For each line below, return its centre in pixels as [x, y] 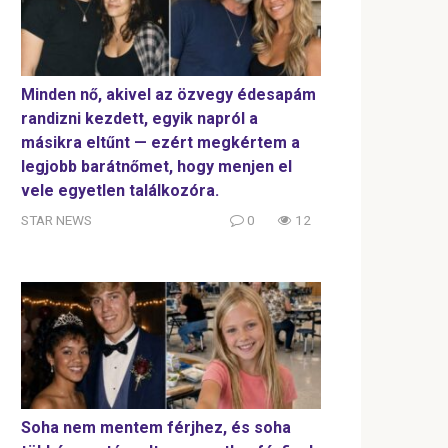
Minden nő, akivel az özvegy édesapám [168, 94]
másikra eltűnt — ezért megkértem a [160, 142]
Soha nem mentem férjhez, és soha [156, 427]
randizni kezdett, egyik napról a [139, 118]
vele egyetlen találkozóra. [120, 190]
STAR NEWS [56, 219]
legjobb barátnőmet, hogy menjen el [156, 166]
